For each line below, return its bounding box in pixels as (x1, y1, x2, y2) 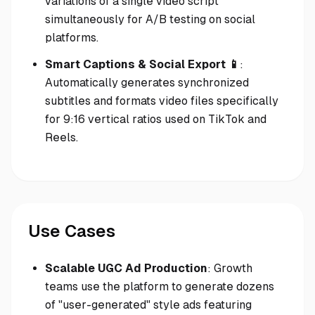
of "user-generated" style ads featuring (45, 298, 252, 311)
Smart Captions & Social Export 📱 (45, 58, 240, 71)
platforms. (45, 31, 98, 44)
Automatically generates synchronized (45, 76, 249, 89)
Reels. (45, 131, 78, 144)
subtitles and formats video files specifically (45, 94, 278, 108)
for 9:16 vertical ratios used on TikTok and (45, 112, 266, 126)
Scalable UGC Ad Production (45, 262, 207, 275)
